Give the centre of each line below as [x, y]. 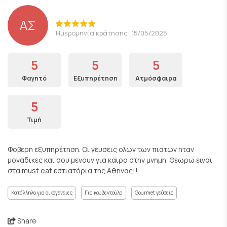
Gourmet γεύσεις [154, 193]
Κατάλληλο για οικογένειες [42, 193]
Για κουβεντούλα [104, 193]
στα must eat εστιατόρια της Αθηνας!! [73, 171]
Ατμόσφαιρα [156, 78]
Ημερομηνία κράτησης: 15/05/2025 [111, 33]
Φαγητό [34, 78]
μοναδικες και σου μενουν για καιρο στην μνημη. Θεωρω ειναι [110, 160]
